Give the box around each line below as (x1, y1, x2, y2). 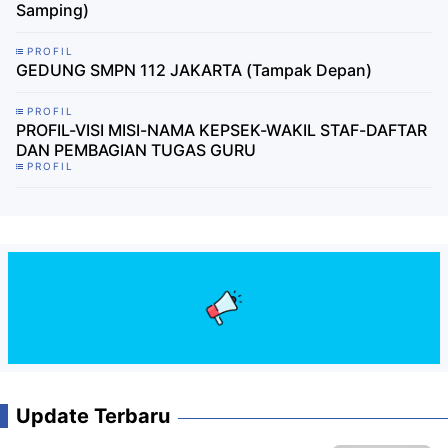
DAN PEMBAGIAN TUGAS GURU (16, 140, 256, 161)
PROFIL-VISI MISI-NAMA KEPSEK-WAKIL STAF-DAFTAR (16, 120, 427, 141)
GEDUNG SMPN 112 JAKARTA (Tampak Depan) (16, 60, 372, 81)
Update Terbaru (16, 403, 170, 428)
